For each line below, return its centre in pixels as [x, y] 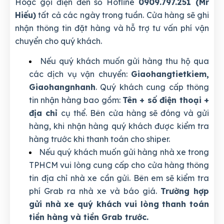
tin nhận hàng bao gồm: [76, 100]
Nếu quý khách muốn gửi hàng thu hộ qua [124, 61]
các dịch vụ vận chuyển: [80, 74]
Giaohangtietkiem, [170, 74]
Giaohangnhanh [62, 87]
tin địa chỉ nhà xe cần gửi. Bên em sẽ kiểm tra [119, 178]
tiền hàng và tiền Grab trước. [89, 217]
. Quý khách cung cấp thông [152, 87]
